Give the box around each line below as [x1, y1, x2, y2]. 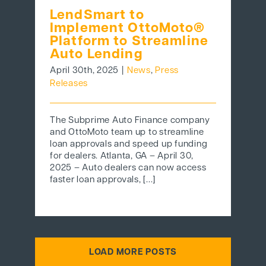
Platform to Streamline [50, 35, 209, 49]
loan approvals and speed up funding [50, 140, 208, 150]
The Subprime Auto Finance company [50, 116, 210, 126]
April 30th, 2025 [50, 66, 119, 76]
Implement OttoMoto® [50, 22, 205, 36]
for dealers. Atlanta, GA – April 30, [50, 152, 194, 161]
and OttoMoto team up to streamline [50, 128, 204, 138]
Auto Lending [50, 48, 143, 62]
